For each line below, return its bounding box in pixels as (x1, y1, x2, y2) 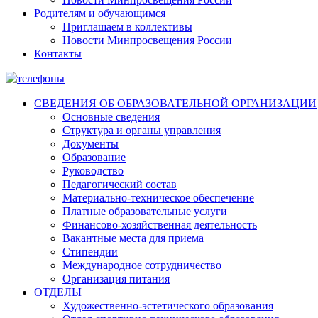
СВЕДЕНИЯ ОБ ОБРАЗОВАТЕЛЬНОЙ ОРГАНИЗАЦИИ (34, 97, 317, 109)
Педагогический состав (62, 177, 177, 190)
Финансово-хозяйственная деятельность (62, 218, 257, 231)
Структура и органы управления (62, 124, 221, 136)
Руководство (62, 164, 124, 177)
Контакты (34, 47, 82, 60)
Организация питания (62, 272, 170, 285)
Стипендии (62, 245, 118, 258)
